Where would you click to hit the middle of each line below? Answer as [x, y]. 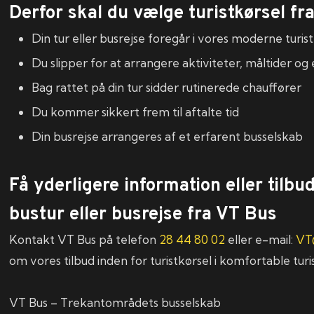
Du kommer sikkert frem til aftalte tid [136, 111]
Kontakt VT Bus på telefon [84, 239]
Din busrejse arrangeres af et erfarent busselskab [168, 136]
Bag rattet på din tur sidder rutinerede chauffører [167, 87]
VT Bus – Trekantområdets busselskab [115, 302]
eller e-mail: [261, 239]
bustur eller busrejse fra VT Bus [143, 214]
